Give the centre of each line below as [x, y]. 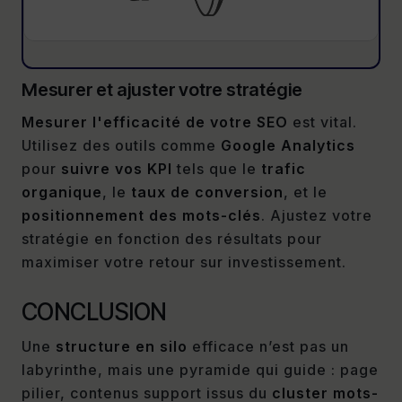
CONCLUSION [94, 311]
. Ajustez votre [317, 215]
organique [62, 192]
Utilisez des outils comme [121, 145]
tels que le [217, 168]
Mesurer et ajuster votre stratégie [162, 89]
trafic [284, 168]
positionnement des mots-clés [141, 215]
